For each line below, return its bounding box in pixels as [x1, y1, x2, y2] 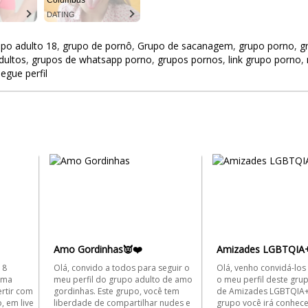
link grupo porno [228, 53, 301, 66]
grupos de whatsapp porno [32, 53, 152, 66]
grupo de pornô [63, 39, 132, 52]
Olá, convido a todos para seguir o [54, 262, 190, 274]
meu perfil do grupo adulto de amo [54, 274, 192, 285]
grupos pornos [157, 53, 223, 66]
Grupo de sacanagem [137, 39, 233, 52]
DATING [47, 10, 75, 19]
